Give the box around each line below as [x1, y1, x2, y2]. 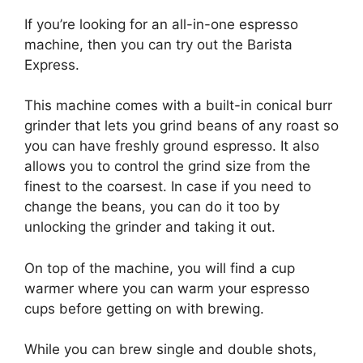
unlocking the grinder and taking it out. [24, 219, 275, 236]
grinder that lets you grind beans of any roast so [24, 117, 339, 135]
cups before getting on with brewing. [24, 300, 264, 317]
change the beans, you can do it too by [24, 199, 280, 216]
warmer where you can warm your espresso [24, 280, 310, 297]
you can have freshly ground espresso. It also [24, 138, 319, 155]
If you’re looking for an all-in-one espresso [24, 15, 298, 32]
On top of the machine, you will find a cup [24, 259, 295, 276]
